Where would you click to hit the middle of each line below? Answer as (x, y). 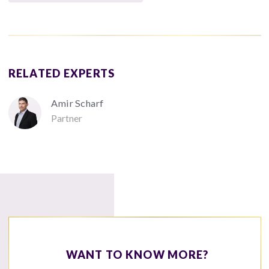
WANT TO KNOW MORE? (137, 255)
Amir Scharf (77, 103)
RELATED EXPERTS (62, 73)
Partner (67, 118)
